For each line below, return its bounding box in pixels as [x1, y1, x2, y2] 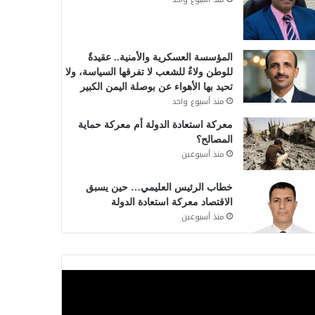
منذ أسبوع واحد [172, 94, 224, 109]
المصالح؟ [195, 134, 233, 145]
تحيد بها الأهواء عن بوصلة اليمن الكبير [79, 81, 233, 92]
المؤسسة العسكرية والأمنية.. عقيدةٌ [87, 51, 233, 63]
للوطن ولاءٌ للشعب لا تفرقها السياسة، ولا [65, 66, 233, 77]
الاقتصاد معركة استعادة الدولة [110, 196, 233, 207]
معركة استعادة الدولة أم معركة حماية [77, 119, 233, 130]
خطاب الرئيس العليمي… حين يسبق [85, 181, 233, 193]
